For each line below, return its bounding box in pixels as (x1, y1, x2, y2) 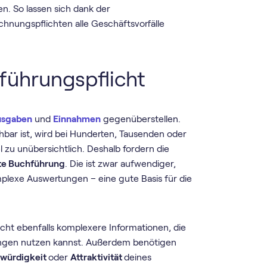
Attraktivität (70, 252, 125, 262)
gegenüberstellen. (101, 114, 181, 125)
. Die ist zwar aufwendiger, (65, 159, 176, 169)
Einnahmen (53, 114, 101, 125)
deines (124, 252, 152, 262)
